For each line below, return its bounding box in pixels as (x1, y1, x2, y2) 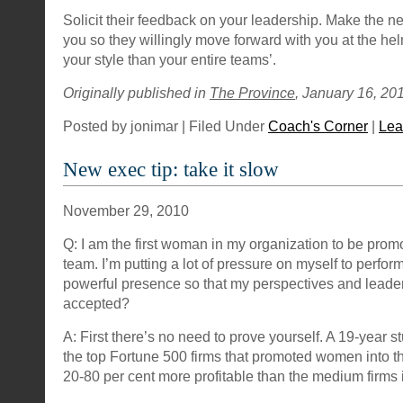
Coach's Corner (268, 118, 368, 134)
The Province (210, 85, 295, 101)
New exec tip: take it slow (63, 158, 279, 181)
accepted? (63, 295, 130, 311)
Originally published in (63, 85, 210, 101)
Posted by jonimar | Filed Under (63, 118, 268, 134)
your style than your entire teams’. (63, 51, 276, 67)
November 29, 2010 (63, 202, 189, 219)
